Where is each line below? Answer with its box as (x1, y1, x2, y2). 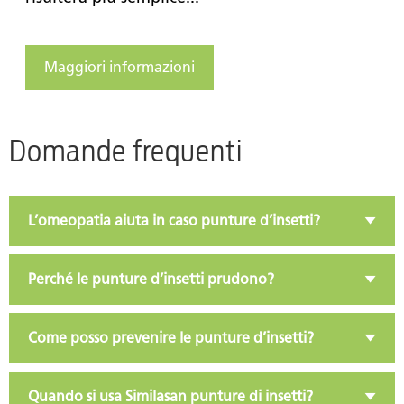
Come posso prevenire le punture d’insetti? (28, 328, 314, 346)
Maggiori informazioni (44, 58, 195, 76)
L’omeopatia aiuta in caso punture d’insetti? (28, 211, 320, 229)
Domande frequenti (9, 133, 243, 169)
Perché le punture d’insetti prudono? (28, 270, 274, 288)
